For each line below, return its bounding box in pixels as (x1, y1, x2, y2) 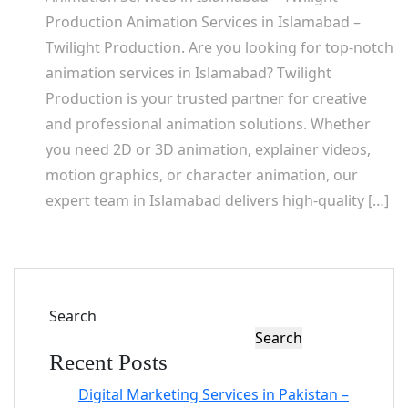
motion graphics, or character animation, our (46, 165, 358, 186)
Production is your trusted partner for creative (46, 88, 367, 109)
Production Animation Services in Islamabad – (46, 12, 361, 33)
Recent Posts (49, 350, 168, 375)
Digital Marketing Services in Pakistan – (78, 384, 349, 405)
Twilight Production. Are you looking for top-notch (46, 37, 393, 58)
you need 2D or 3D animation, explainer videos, (46, 139, 371, 160)
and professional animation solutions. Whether (46, 114, 371, 135)
